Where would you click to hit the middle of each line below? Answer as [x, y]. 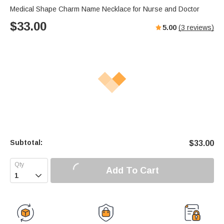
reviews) [199, 28]
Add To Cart [132, 170]
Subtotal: [26, 143]
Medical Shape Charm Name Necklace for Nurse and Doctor [105, 9]
